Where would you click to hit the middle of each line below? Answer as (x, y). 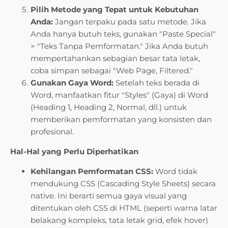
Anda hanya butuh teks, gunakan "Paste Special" (123, 34)
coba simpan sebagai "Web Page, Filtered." (112, 71)
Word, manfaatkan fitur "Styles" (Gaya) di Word (119, 95)
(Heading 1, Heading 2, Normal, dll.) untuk (109, 107)
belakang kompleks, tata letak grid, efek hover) (119, 220)
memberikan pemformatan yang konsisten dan (121, 120)
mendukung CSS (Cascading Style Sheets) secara (123, 184)
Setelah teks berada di (156, 83)
